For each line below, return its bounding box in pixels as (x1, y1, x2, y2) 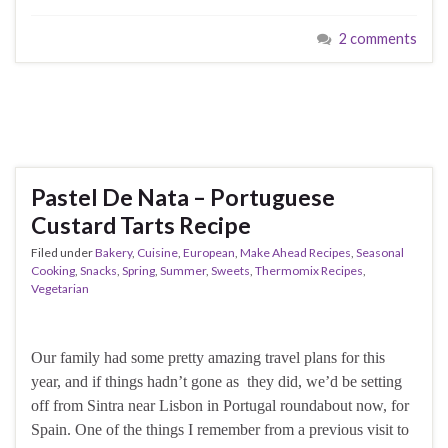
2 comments (339, 29, 417, 47)
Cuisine (137, 244, 178, 260)
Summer (160, 262, 206, 278)
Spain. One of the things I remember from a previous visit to (31, 420, 409, 438)
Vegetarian (31, 280, 89, 296)
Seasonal (356, 244, 404, 260)
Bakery (95, 244, 132, 260)
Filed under (31, 244, 95, 260)
